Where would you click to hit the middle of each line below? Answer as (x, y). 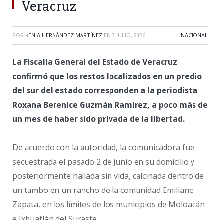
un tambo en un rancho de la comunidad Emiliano (103, 190)
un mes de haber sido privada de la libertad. (98, 119)
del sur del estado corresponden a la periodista (105, 90)
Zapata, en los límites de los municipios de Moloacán (109, 205)
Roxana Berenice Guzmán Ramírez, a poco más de (110, 104)
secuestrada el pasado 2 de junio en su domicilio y (103, 162)
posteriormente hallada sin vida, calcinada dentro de (108, 176)
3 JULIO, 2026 (129, 35)
